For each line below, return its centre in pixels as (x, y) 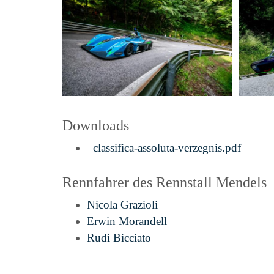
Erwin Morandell (127, 221)
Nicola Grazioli (122, 204)
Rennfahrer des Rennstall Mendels (165, 182)
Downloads (96, 125)
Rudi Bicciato (119, 237)
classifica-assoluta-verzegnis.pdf (164, 147)
